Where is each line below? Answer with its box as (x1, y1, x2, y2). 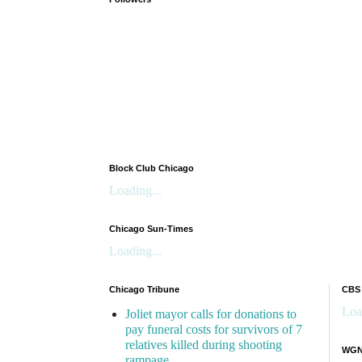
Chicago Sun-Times (109, 224, 193, 234)
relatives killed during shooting (125, 338, 282, 352)
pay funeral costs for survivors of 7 (125, 322, 302, 337)
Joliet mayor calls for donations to (125, 307, 297, 322)
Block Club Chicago (109, 163, 194, 174)
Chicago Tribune (109, 284, 179, 295)
